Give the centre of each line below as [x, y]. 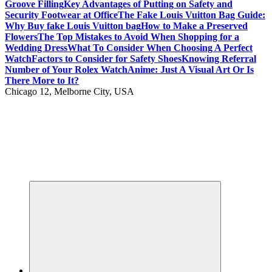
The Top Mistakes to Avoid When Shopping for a [138, 37]
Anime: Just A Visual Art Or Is [191, 70]
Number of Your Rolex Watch [66, 70]
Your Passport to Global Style [62, 186]
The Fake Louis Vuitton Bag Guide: [192, 15]
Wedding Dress [36, 48]
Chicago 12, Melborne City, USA [70, 91]
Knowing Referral [219, 59]
